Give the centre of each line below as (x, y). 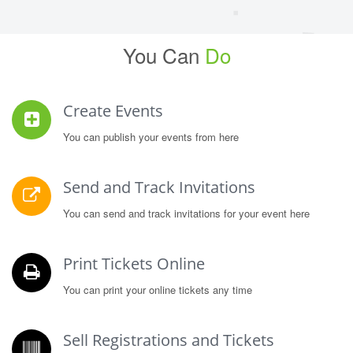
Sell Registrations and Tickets (169, 340)
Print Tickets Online (134, 264)
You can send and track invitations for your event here (186, 213)
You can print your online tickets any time (158, 290)
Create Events (113, 111)
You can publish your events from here (151, 137)
